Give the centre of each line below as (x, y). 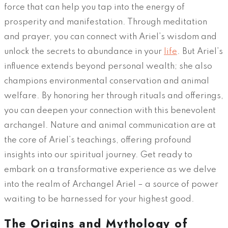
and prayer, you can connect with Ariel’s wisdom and (110, 37)
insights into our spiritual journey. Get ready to (98, 155)
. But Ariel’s (200, 51)
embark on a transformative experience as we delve (110, 169)
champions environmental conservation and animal (107, 81)
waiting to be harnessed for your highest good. (99, 199)
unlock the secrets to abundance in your (84, 51)
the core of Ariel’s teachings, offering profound (98, 140)
